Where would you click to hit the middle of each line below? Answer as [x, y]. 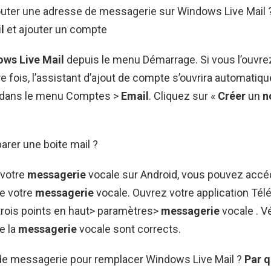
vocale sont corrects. [129, 229]
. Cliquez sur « [183, 96]
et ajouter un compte [56, 29]
